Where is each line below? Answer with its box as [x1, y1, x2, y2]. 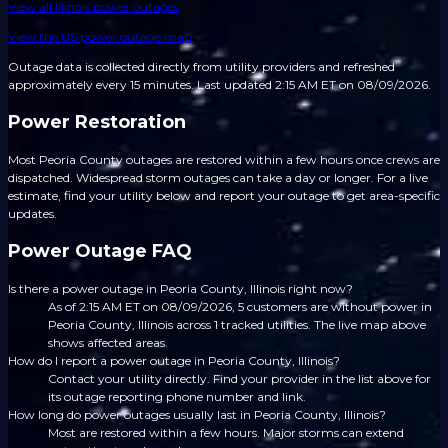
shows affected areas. [48, 334, 168, 350]
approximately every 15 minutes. [8, 77, 194, 93]
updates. [8, 206, 57, 222]
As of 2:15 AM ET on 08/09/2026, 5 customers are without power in [48, 298, 432, 314]
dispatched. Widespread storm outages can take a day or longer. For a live [8, 170, 428, 186]
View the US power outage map [8, 29, 192, 45]
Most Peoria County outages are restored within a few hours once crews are [8, 152, 440, 168]
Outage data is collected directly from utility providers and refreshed [8, 59, 395, 75]
